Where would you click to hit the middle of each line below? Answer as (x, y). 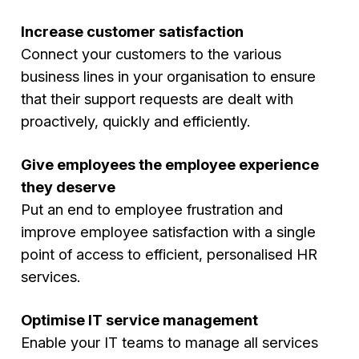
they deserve (69, 187)
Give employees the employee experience (170, 165)
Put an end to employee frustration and (152, 210)
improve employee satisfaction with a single (169, 232)
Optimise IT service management (140, 320)
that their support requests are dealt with (157, 98)
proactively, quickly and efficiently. (136, 121)
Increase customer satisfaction (133, 31)
